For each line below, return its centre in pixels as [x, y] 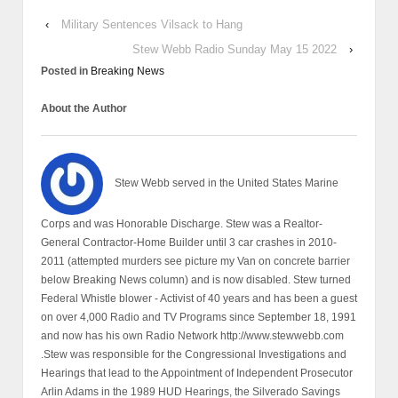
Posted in [66, 71]
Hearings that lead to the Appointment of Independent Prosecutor [197, 373]
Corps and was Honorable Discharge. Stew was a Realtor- [182, 223]
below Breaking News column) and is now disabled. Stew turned [196, 279]
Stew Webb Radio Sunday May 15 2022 [235, 49]
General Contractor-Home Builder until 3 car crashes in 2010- [189, 242]
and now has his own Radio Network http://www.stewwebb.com [192, 335]
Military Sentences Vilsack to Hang [152, 24]
